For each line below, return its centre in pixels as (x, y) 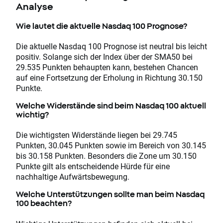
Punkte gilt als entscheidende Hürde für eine (93, 166)
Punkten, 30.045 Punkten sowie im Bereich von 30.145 (111, 145)
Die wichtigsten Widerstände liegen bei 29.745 (97, 135)
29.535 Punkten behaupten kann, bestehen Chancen (107, 67)
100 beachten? (44, 203)
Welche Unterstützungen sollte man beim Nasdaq (110, 194)
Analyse (35, 7)
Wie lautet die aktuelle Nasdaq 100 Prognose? (102, 26)
